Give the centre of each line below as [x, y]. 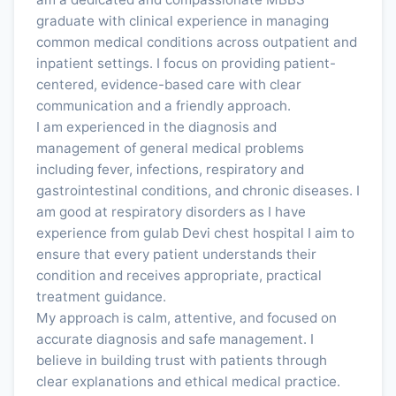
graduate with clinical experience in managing [183, 21]
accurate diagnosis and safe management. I [175, 339]
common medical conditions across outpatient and [197, 42]
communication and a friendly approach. [164, 106]
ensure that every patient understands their [176, 254]
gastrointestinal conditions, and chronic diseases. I [198, 190]
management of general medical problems [170, 148]
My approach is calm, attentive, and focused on [187, 318]
